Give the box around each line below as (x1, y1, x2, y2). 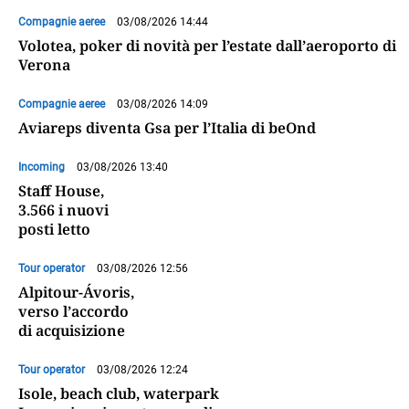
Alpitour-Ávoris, (18, 282, 134, 303)
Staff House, (18, 181, 104, 202)
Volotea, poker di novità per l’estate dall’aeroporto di (18, 36, 396, 57)
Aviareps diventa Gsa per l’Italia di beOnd (18, 118, 316, 139)
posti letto (18, 219, 90, 240)
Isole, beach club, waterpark (18, 383, 219, 404)
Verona (18, 55, 70, 76)
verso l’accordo (18, 301, 129, 322)
